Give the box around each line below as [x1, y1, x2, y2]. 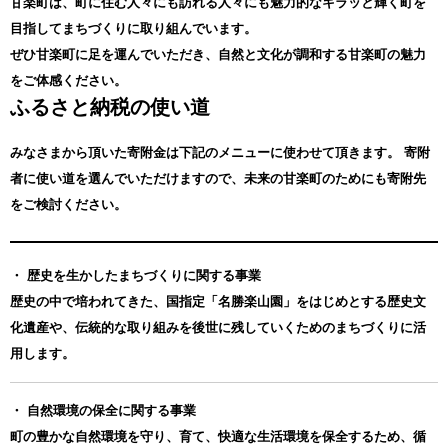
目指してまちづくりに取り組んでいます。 [10, 20, 257, 36]
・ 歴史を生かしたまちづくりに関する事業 [10, 267, 261, 283]
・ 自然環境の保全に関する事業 [10, 402, 196, 418]
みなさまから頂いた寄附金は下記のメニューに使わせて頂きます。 [10, 144, 400, 160]
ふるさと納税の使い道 [10, 95, 210, 118]
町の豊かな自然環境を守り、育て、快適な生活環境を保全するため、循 [10, 428, 426, 444]
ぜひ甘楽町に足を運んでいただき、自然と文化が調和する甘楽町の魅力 [10, 46, 426, 62]
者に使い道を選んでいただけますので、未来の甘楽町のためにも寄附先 [10, 170, 426, 186]
